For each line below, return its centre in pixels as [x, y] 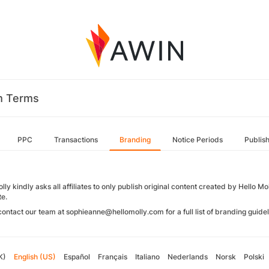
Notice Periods [198, 140]
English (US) [35, 257]
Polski [254, 257]
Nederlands [187, 257]
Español [77, 257]
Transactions [76, 140]
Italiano [147, 257]
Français [112, 257]
